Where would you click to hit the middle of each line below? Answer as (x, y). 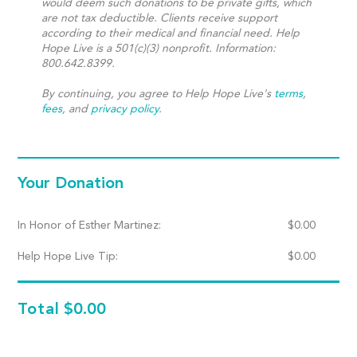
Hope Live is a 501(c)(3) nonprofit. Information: (159, 49)
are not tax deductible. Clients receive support (160, 18)
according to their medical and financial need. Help (171, 33)
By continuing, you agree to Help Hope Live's (158, 94)
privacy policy (125, 109)
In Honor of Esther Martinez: (90, 226)
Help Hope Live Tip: (68, 257)
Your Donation (71, 184)
